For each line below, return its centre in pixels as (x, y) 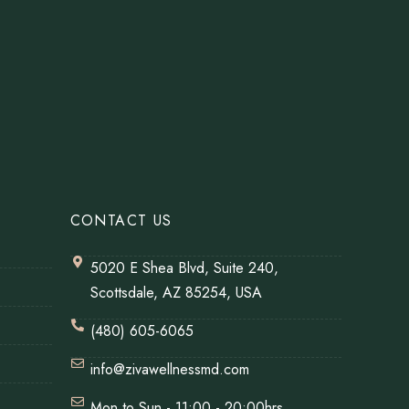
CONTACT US (121, 221)
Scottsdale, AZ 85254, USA (177, 293)
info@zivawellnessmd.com (170, 370)
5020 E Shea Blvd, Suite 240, (185, 268)
